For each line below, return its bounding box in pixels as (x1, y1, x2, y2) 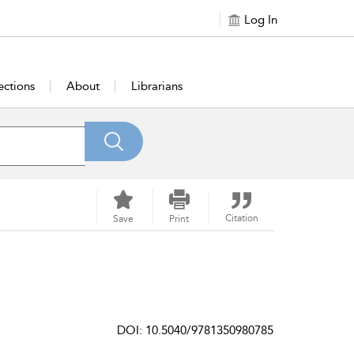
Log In (244, 13, 277, 27)
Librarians (131, 79, 183, 93)
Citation (224, 213, 258, 224)
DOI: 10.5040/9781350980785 (117, 323, 273, 337)
